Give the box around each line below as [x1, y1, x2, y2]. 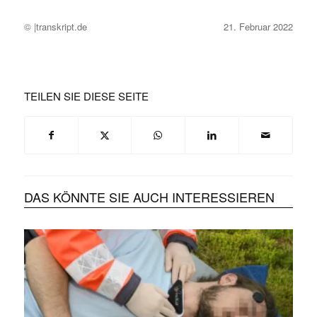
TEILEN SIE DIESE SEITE [23, 88, 149, 104]
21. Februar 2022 [223, 20, 293, 34]
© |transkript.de [23, 20, 87, 34]
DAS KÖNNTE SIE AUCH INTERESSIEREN [23, 188, 275, 207]
